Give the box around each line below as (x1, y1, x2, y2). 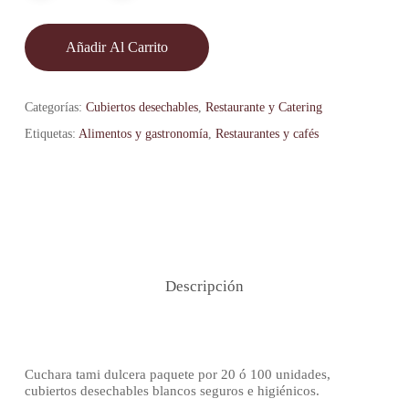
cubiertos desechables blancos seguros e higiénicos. (24, 383, 320, 398)
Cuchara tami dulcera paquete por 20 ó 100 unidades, (24, 366, 330, 382)
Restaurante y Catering (204, 100, 322, 114)
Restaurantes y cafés (215, 126, 319, 141)
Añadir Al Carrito (65, 38, 168, 55)
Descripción (164, 277, 244, 295)
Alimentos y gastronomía (78, 126, 208, 141)
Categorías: (24, 100, 86, 114)
